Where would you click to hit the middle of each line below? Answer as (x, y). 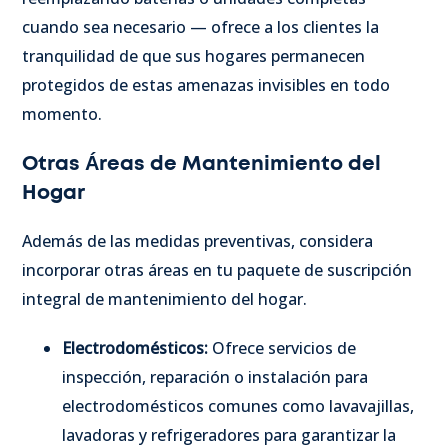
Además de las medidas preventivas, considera (197, 240)
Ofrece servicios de (284, 347)
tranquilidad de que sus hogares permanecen (193, 55)
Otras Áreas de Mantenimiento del (201, 163)
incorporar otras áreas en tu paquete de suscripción (217, 269)
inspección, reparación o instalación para (215, 376)
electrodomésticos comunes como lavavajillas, (238, 405)
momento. (62, 113)
